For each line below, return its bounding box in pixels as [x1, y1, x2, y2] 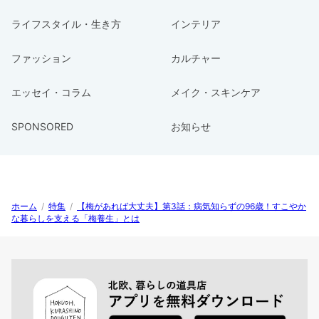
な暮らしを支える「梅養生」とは [11, 212, 140, 224]
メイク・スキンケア [171, 85, 261, 98]
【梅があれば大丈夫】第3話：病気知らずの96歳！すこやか [77, 200, 306, 211]
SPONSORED [11, 120, 73, 132]
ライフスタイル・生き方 [11, 17, 121, 30]
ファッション [11, 51, 71, 64]
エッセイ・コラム [11, 85, 91, 98]
